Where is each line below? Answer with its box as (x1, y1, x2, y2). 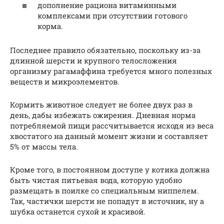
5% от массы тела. (10, 141, 78, 152)
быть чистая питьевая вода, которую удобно (10, 175, 182, 185)
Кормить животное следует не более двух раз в (10, 99, 192, 110)
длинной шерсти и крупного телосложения (10, 55, 177, 66)
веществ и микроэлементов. (10, 76, 119, 87)
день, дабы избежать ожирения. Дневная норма (10, 110, 195, 120)
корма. (37, 21, 63, 31)
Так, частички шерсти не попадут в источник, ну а (10, 196, 204, 206)
